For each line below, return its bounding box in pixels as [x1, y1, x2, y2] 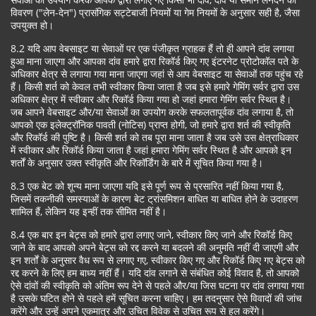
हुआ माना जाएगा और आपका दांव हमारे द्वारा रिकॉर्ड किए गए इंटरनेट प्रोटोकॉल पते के [11, 54, 298, 68]
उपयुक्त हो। [11, 18, 54, 32]
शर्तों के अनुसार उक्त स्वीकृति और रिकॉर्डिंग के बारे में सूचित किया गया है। [11, 156, 263, 169]
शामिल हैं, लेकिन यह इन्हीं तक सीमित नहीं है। [11, 205, 166, 218]
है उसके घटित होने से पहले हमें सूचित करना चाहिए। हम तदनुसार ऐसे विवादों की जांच [11, 291, 302, 305]
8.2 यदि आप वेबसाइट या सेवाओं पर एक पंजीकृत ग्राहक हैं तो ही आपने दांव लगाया [11, 42, 294, 55]
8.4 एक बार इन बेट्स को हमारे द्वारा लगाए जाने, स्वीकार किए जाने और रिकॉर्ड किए [11, 228, 292, 241]
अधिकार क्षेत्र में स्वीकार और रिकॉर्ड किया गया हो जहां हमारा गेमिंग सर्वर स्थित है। [11, 92, 291, 106]
